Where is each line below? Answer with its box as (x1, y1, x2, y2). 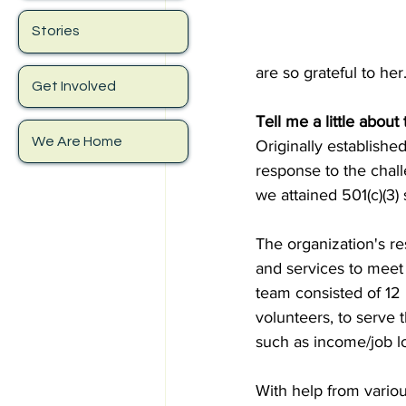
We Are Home (32, 133, 122, 149)
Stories (32, 24, 80, 39)
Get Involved (32, 79, 116, 94)
